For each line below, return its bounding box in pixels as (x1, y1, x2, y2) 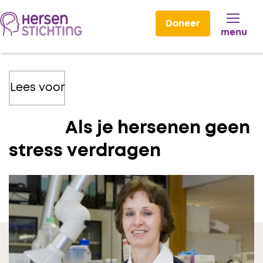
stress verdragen (9, 143, 161, 160)
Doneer (166, 18, 200, 28)
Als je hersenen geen (65, 120, 250, 137)
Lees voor (9, 82, 65, 94)
